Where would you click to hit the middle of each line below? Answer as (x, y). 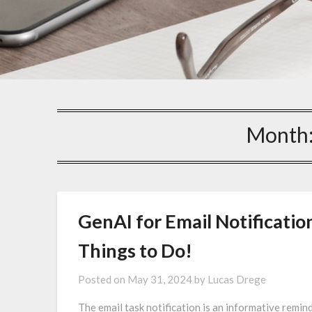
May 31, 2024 (160, 279)
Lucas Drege (237, 279)
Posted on (103, 279)
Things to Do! (135, 250)
